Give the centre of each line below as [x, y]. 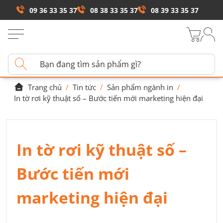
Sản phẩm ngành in [140, 87]
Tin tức [84, 87]
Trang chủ [45, 87]
